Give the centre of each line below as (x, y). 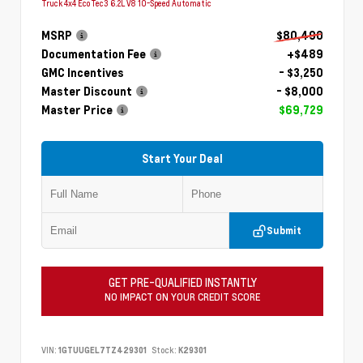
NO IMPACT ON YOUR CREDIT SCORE (182, 297)
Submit (284, 231)
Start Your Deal (182, 159)
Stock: (164, 350)
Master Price (77, 109)
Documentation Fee (94, 53)
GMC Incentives (83, 72)
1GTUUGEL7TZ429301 (102, 350)
